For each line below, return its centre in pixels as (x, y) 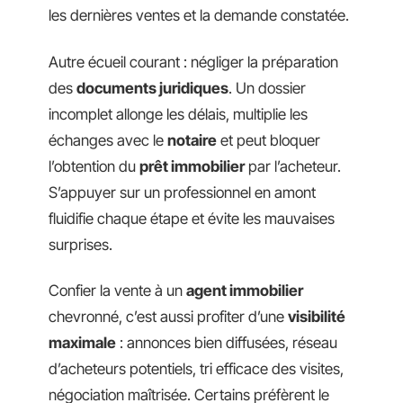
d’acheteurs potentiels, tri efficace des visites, (196, 369)
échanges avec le (108, 140)
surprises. (81, 244)
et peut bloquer (269, 140)
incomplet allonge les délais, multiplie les (178, 114)
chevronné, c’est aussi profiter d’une (168, 317)
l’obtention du (94, 166)
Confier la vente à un (117, 291)
